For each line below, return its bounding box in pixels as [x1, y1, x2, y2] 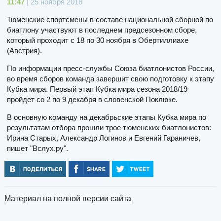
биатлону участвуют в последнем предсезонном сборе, [7, 25, 197, 34]
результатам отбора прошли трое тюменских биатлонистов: [7, 123, 211, 132]
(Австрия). [7, 46, 42, 55]
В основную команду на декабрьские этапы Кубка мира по [7, 112, 206, 121]
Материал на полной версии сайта [4, 194, 131, 203]
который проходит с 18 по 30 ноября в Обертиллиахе [7, 36, 188, 44]
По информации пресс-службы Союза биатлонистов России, [7, 64, 214, 73]
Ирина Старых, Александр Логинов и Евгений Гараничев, [7, 133, 200, 142]
